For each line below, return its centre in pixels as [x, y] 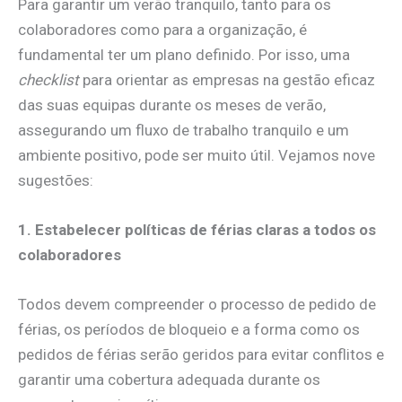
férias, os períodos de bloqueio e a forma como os [189, 329]
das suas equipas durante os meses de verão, [172, 105]
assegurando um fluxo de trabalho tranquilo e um [184, 130]
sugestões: [56, 180]
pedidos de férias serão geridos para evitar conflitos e [201, 354]
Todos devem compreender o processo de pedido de [197, 304]
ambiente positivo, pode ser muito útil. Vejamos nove [197, 155]
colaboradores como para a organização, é [162, 29]
